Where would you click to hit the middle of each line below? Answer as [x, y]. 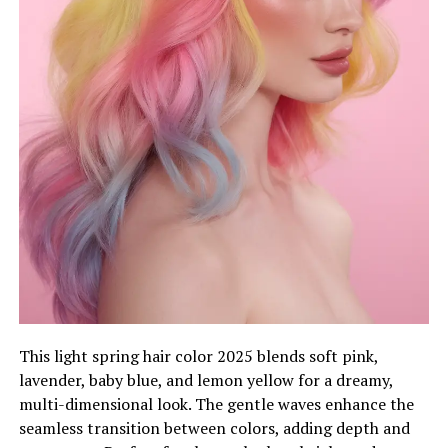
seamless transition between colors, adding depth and [214, 428]
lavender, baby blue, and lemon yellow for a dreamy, [205, 380]
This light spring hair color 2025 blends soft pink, [198, 356]
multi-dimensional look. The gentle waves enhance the [216, 404]
